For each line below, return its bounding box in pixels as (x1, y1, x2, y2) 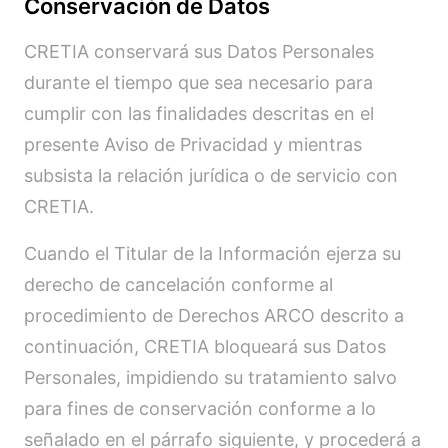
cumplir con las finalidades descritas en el (24, 103, 374, 124)
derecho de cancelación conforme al (24, 274, 333, 295)
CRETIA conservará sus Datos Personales (24, 41, 374, 62)
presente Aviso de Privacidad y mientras (24, 134, 362, 155)
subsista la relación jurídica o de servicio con (24, 165, 398, 186)
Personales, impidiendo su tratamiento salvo (24, 367, 397, 388)
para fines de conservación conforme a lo (24, 398, 376, 419)
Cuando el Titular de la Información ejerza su (24, 243, 401, 264)
